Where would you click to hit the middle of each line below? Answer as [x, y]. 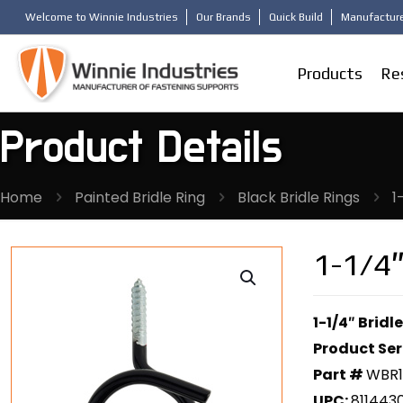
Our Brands [224, 17]
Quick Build [296, 17]
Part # [340, 374]
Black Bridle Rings [299, 197]
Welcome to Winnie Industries [102, 17]
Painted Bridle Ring [140, 197]
